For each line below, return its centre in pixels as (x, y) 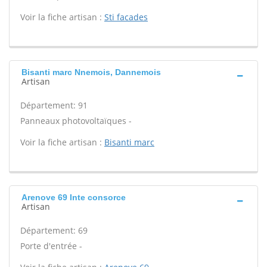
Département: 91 (54, 105)
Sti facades (126, 17)
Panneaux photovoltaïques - (76, 121)
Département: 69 (54, 230)
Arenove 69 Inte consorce (74, 197)
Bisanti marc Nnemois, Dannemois (91, 72)
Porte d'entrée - (51, 246)
